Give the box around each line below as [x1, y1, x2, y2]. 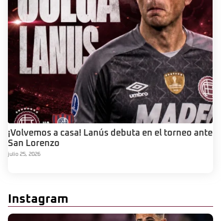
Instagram [8, 192, 69, 205]
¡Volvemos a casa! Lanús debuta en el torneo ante [8, 128, 213, 138]
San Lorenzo [8, 139, 60, 148]
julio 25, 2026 [8, 151, 40, 157]
